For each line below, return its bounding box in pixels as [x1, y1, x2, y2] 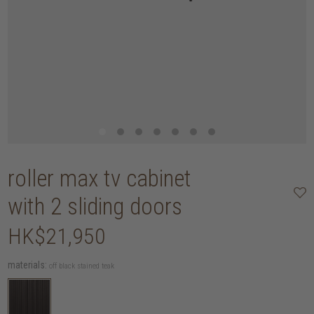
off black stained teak [49, 261, 115, 271]
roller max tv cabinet [8, 164, 192, 192]
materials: [8, 259, 48, 271]
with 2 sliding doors [8, 192, 183, 220]
